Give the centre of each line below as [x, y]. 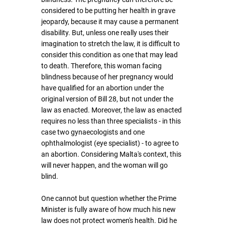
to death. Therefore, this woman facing [102, 66]
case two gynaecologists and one [94, 132]
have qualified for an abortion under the [103, 88]
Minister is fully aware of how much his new [109, 209]
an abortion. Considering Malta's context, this [112, 154]
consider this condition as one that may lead [110, 55]
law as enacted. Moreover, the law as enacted [112, 110]
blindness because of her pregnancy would [108, 77]
